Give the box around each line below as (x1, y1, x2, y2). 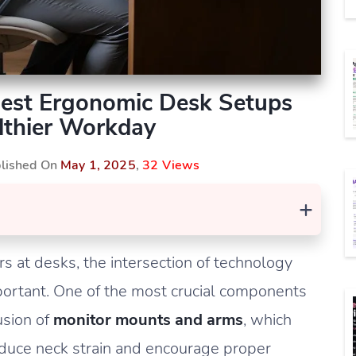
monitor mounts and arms (53, 309, 243, 331)
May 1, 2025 (60, 157, 136, 174)
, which (243, 309, 292, 331)
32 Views (142, 157, 200, 174)
